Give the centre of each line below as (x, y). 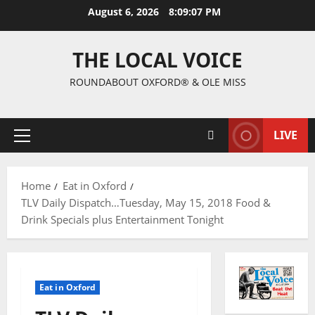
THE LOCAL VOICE (157, 60)
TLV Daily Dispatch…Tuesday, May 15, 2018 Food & (146, 202)
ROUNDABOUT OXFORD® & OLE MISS (157, 82)
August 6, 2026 (124, 12)
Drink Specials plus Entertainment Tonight (122, 219)
